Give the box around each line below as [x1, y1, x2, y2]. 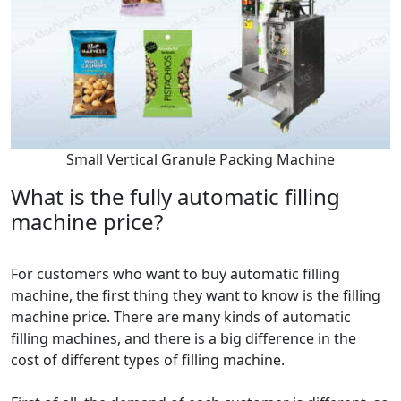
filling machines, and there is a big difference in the [11, 328, 356, 348]
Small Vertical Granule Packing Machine [66, 149, 335, 169]
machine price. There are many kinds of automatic [11, 307, 351, 327]
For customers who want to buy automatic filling [11, 264, 340, 284]
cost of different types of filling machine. [11, 350, 285, 370]
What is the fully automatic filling [11, 182, 340, 211]
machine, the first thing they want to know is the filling [11, 286, 380, 305]
